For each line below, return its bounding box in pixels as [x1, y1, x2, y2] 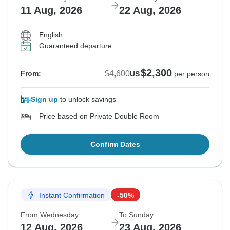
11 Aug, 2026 [21, 5, 82, 16]
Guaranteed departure [39, 42, 112, 50]
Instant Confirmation [39, 190, 105, 199]
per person [174, 70, 209, 79]
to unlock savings [58, 95, 116, 104]
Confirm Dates [90, 140, 140, 149]
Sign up [31, 95, 58, 104]
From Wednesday [21, 210, 79, 219]
